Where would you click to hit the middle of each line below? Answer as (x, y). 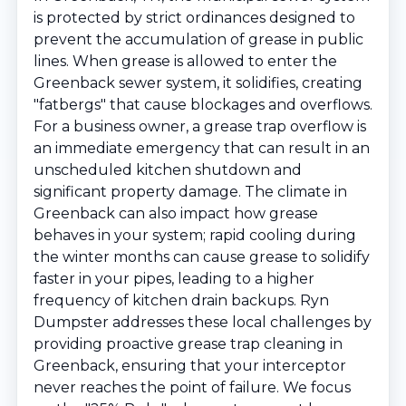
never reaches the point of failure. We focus (192, 387)
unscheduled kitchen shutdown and (168, 170)
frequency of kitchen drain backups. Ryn (181, 300)
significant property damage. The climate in (190, 192)
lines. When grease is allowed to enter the (185, 61)
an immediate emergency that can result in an (202, 148)
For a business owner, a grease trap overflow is (200, 126)
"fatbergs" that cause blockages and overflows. (203, 105)
